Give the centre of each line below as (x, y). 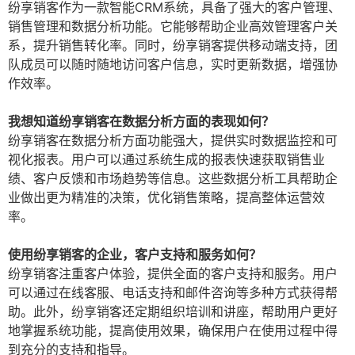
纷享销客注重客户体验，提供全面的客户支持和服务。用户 (173, 274)
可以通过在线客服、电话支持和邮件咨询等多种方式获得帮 (173, 293)
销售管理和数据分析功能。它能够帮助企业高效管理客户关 (173, 27)
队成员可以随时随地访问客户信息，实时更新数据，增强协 (173, 65)
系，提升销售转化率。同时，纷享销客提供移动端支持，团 (173, 46)
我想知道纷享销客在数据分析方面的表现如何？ (141, 122)
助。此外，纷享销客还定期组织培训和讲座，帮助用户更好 (173, 312)
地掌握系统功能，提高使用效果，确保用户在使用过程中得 (173, 331)
